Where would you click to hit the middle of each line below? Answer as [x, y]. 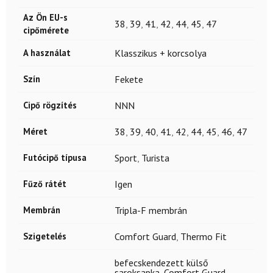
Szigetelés [45, 236]
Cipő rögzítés [50, 105]
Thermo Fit [204, 236]
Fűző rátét [45, 183]
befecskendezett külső [161, 262]
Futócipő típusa [55, 157]
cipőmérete [46, 30]
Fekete [129, 79]
